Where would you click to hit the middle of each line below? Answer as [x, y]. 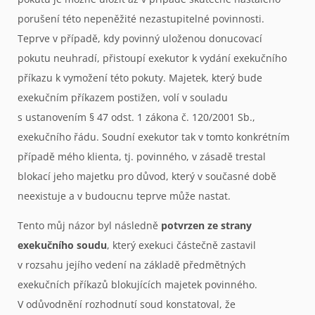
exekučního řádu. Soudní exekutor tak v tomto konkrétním [154, 136]
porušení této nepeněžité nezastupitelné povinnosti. [141, 18]
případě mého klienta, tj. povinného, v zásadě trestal [142, 156]
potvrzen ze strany [206, 226]
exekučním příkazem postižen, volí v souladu [123, 97]
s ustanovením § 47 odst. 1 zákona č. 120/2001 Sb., [136, 117]
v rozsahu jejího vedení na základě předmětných [132, 265]
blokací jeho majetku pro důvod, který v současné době [147, 176]
